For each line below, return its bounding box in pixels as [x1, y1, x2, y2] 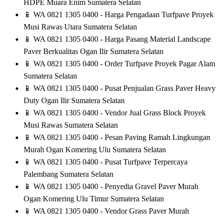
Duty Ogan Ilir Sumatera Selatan [24, 96, 125, 105]
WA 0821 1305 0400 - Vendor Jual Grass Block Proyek [31, 109, 206, 117]
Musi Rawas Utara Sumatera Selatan [24, 23, 137, 31]
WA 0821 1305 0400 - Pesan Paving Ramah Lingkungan [31, 133, 210, 142]
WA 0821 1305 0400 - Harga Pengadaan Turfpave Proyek [31, 10, 214, 19]
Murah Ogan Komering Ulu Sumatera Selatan [24, 145, 166, 154]
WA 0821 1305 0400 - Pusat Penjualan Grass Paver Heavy [31, 84, 216, 93]
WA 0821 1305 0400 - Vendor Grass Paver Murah [31, 207, 189, 216]
